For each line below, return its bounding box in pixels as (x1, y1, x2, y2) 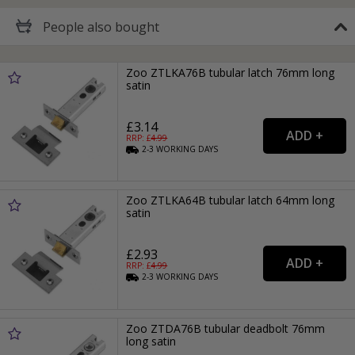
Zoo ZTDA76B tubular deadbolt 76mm (126, 320, 326, 336)
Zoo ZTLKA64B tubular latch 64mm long (126, 193, 335, 208)
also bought (87, 17, 159, 36)
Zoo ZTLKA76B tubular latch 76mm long (126, 65, 335, 81)
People (43, 17, 87, 36)
